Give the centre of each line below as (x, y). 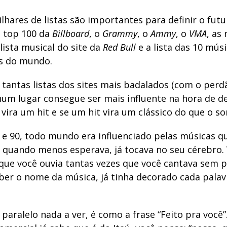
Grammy (120, 33)
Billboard (71, 33)
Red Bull (119, 47)
